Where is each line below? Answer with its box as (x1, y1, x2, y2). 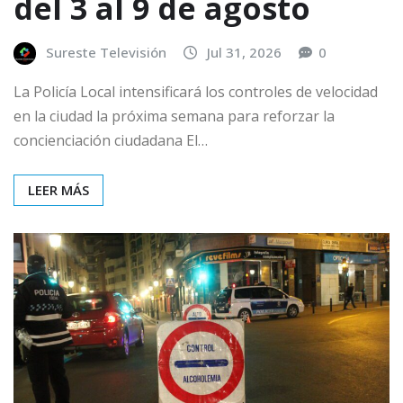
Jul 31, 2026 (207, 43, 282, 62)
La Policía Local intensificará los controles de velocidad (13, 82, 378, 103)
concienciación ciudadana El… (13, 130, 208, 151)
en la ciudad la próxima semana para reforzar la (13, 106, 335, 127)
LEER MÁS (28, 181, 89, 200)
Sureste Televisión (46, 43, 166, 62)
